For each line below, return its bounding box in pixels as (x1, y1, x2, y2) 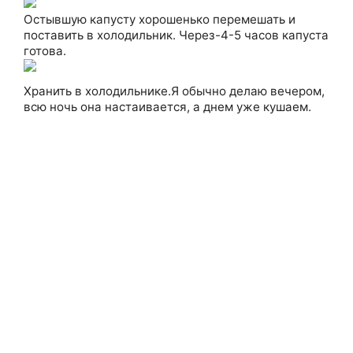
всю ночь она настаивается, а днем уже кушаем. (24, 99, 311, 114)
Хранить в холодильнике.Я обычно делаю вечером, (24, 84, 325, 98)
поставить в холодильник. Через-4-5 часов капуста (24, 28, 329, 43)
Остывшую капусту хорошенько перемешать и (24, 12, 295, 27)
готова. (24, 43, 66, 58)
